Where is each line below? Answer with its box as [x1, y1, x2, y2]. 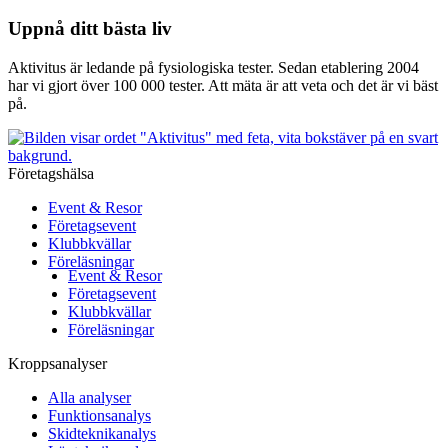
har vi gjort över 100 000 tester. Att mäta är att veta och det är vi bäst [8, 77, 438, 95]
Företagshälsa [8, 165, 94, 183]
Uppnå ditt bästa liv [8, 18, 172, 40]
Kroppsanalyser [8, 355, 107, 373]
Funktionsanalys [48, 407, 151, 425]
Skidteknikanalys [48, 425, 156, 443]
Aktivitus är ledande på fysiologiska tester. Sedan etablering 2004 [8, 59, 419, 77]
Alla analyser [48, 389, 131, 407]
